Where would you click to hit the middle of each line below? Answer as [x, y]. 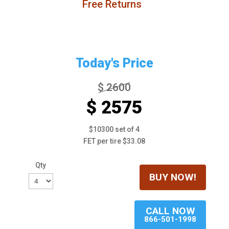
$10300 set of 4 [114, 129]
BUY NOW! [173, 177]
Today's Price [114, 63]
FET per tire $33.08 [114, 141]
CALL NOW [170, 211]
